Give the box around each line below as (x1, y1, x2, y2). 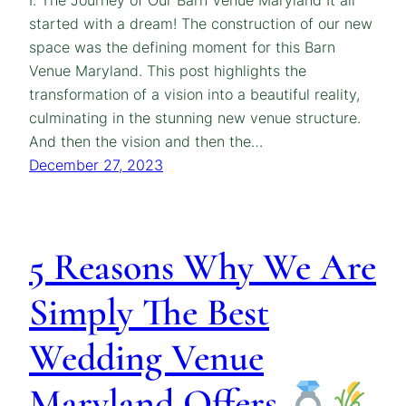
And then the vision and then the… (29, 132, 263, 150)
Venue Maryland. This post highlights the (29, 62, 306, 80)
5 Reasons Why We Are (29, 243, 376, 290)
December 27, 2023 (29, 156, 163, 174)
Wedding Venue (29, 333, 264, 381)
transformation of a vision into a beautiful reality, (29, 85, 360, 103)
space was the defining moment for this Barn (29, 38, 335, 56)
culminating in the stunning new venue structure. (29, 109, 361, 127)
